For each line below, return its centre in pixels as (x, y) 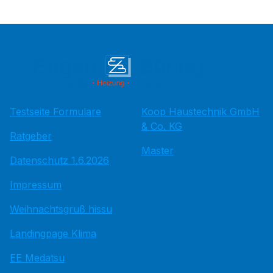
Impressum (36, 185)
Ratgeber (31, 136)
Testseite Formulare (55, 112)
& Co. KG (162, 126)
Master (158, 151)
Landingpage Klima (53, 233)
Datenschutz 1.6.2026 (59, 160)
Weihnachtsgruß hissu (61, 209)
